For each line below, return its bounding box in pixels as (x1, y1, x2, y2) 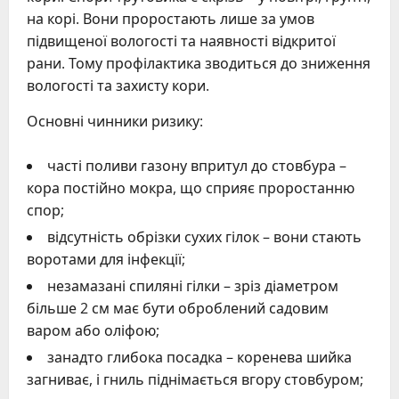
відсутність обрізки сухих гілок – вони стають (47, 226, 362, 247)
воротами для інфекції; (27, 248, 185, 269)
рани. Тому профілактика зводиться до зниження (27, 53, 370, 73)
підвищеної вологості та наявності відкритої (27, 30, 336, 51)
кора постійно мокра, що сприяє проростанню (27, 177, 354, 198)
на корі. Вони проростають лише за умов (27, 8, 314, 28)
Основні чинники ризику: (27, 110, 203, 131)
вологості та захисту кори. (27, 75, 209, 95)
